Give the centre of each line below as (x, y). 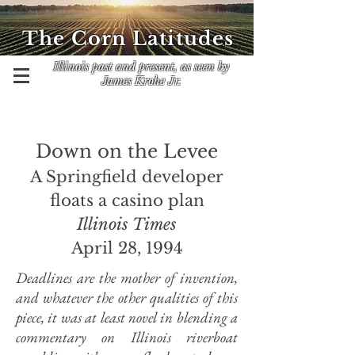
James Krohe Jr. (141, 81)
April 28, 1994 (127, 248)
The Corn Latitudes (128, 38)
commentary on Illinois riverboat (127, 337)
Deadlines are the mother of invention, (127, 278)
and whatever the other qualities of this (127, 298)
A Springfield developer (127, 177)
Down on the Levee (127, 151)
